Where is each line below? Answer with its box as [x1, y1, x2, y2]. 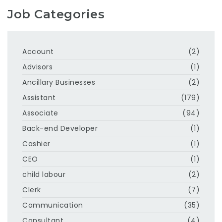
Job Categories [7, 6, 105, 21]
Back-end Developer [22, 123, 98, 133]
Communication [22, 200, 83, 210]
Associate [22, 108, 58, 118]
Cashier [22, 138, 51, 149]
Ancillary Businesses [22, 77, 95, 87]
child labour [22, 169, 65, 179]
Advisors [22, 61, 53, 72]
